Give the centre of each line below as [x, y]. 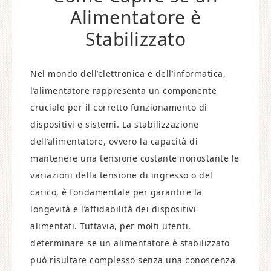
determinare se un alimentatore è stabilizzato [130, 243]
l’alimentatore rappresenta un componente [123, 90]
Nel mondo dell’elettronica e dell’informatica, [128, 73]
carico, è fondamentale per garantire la [116, 192]
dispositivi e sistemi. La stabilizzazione [115, 124]
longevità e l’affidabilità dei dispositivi [113, 209]
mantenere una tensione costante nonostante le [135, 158]
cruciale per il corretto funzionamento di [119, 107]
